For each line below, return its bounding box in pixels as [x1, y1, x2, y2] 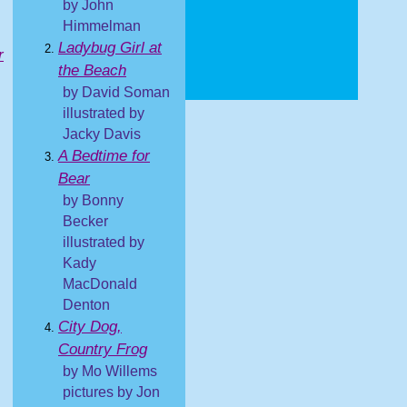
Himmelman [63, 18, 141, 34]
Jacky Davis [63, 126, 141, 142]
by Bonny [63, 193, 124, 208]
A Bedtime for [58, 147, 150, 164]
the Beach [58, 62, 126, 79]
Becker [63, 213, 108, 229]
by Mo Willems [63, 363, 157, 379]
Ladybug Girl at [58, 39, 162, 56]
